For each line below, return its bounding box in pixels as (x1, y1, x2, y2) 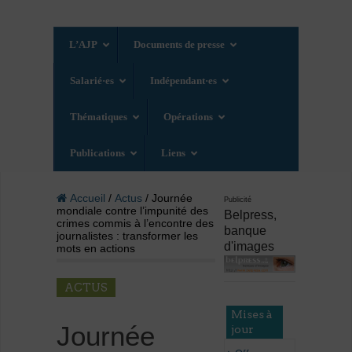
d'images (224, 240, 275, 254)
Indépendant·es (150, 75, 218, 87)
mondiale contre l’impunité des (56, 204, 208, 218)
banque (224, 224, 267, 238)
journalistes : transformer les (56, 229, 198, 243)
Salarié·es (70, 75, 115, 87)
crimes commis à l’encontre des (56, 217, 214, 230)
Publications (70, 147, 126, 159)
